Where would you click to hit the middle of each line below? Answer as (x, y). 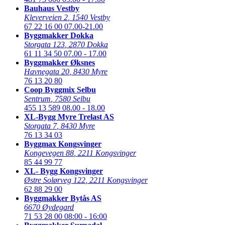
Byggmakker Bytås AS (63, 198)
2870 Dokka (88, 44)
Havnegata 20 (47, 71)
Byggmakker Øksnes (60, 62)
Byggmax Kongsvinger (63, 144)
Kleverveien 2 (46, 17)
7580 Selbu (73, 98)
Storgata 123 (44, 44)
